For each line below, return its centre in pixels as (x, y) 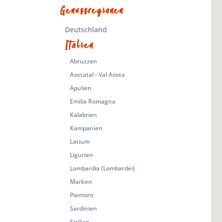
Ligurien (81, 155)
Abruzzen (83, 61)
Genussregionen (92, 11)
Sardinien (83, 208)
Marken (81, 181)
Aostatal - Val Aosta (97, 74)
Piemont (82, 195)
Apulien (81, 88)
